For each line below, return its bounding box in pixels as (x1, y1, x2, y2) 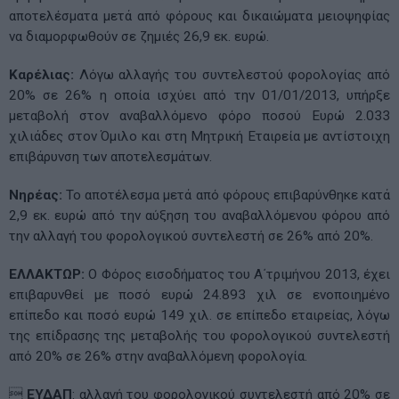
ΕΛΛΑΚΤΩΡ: (9, 265, 85, 282)
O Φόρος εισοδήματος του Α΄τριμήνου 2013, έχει (85, 265, 390, 282)
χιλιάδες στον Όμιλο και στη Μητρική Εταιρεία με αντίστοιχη (9, 127, 390, 144)
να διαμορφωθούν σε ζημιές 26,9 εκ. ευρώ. (9, 28, 269, 45)
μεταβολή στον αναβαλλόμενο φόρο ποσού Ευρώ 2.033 (9, 107, 390, 124)
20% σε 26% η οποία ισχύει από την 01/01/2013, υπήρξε (9, 86, 390, 103)
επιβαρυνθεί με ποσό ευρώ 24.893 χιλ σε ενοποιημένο (9, 286, 390, 303)
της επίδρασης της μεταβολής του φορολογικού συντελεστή (9, 327, 390, 344)
